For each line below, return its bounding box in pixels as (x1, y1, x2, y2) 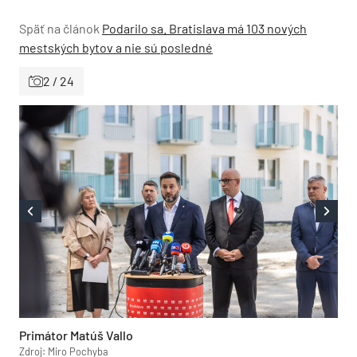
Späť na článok (19, 21, 100, 36)
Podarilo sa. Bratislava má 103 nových (102, 21, 307, 36)
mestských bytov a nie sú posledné (19, 40, 213, 55)
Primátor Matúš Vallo (19, 327, 133, 343)
